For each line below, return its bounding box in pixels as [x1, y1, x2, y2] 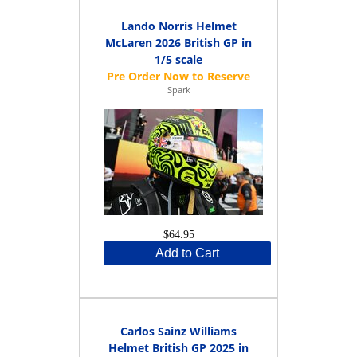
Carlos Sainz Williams [120, 323, 237, 339]
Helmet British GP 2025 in [108, 339, 249, 355]
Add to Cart [155, 245, 219, 260]
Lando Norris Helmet [120, 18, 237, 33]
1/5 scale [155, 51, 202, 67]
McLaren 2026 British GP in [105, 34, 252, 50]
